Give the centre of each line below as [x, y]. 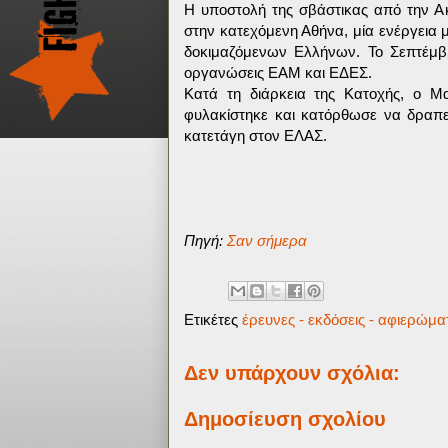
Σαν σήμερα [267, 240]
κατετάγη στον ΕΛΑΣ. [255, 135]
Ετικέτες [213, 319]
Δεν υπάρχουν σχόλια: [292, 373]
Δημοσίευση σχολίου [285, 418]
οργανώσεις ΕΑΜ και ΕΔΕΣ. [278, 72]
